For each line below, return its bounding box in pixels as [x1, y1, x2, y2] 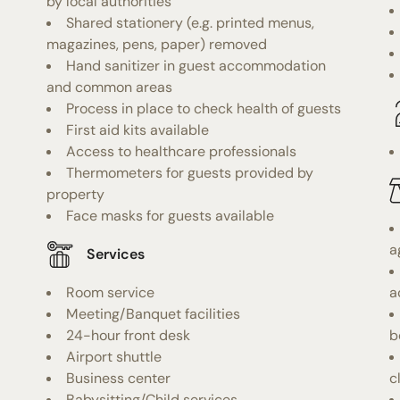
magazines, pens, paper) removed [46, 34, 268, 54]
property [46, 184, 105, 204]
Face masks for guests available [66, 205, 275, 225]
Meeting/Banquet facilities [66, 304, 241, 323]
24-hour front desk [66, 325, 191, 345]
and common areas [46, 77, 173, 96]
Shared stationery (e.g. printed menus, [66, 12, 315, 32]
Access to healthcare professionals [66, 141, 297, 161]
